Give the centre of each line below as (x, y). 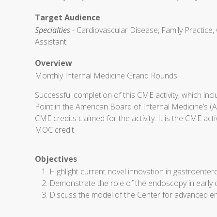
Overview (54, 63)
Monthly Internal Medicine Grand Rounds (106, 76)
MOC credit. (55, 130)
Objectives (56, 159)
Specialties (53, 30)
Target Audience (68, 17)
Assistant (51, 42)
